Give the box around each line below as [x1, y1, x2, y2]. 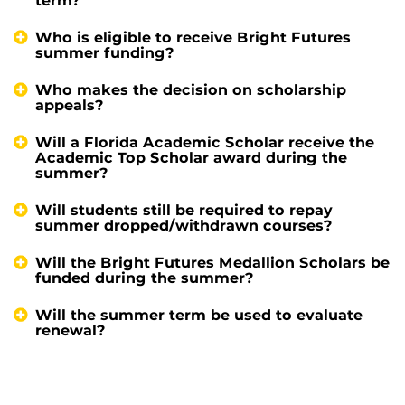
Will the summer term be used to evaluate [35, 306, 363, 324]
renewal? [35, 321, 106, 339]
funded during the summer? [35, 268, 254, 287]
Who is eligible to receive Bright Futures [35, 28, 351, 46]
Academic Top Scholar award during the [35, 148, 347, 166]
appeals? [35, 96, 104, 114]
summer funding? [35, 43, 174, 61]
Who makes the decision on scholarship [35, 80, 346, 99]
